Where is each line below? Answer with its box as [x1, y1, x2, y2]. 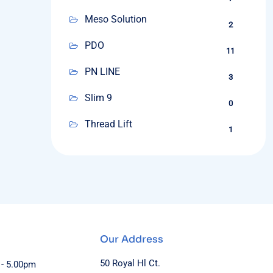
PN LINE [84, 66, 120, 77]
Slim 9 [84, 92, 112, 104]
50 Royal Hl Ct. [100, 258, 161, 269]
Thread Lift [84, 118, 132, 130]
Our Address [100, 233, 164, 246]
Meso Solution [84, 13, 147, 25]
